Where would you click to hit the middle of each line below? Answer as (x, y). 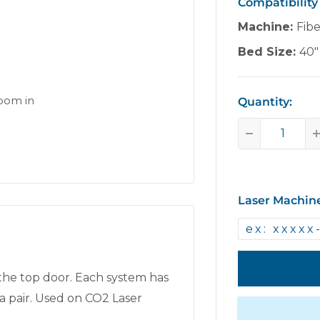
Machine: (267, 26)
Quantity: (265, 101)
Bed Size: (269, 51)
